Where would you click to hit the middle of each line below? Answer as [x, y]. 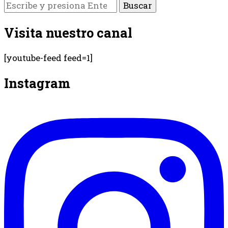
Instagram [37, 83]
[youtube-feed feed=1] [48, 58]
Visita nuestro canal [68, 32]
